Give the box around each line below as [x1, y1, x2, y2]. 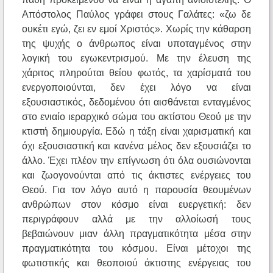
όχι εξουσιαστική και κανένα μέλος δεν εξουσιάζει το [22, 141, 251, 152]
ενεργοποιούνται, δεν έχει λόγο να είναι [22, 82, 251, 93]
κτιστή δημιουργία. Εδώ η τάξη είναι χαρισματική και [22, 126, 251, 137]
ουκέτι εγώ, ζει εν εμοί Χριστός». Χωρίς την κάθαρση [22, 24, 251, 35]
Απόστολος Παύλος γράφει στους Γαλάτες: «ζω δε [22, 9, 251, 20]
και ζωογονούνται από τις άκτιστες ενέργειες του [22, 170, 251, 181]
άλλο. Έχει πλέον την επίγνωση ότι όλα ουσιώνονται [22, 155, 251, 166]
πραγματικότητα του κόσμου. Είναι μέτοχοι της [22, 243, 251, 254]
